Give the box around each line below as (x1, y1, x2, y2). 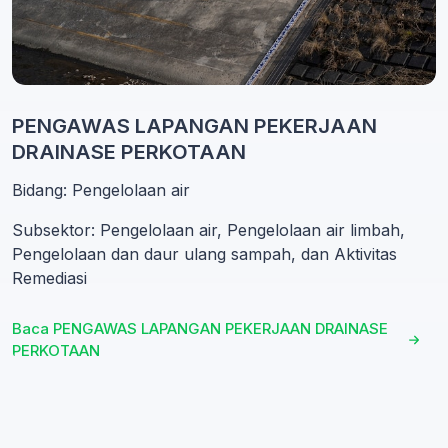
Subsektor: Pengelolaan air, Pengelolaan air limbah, (12, 220, 405, 241)
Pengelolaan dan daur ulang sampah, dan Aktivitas (12, 244, 397, 265)
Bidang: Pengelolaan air (12, 180, 190, 201)
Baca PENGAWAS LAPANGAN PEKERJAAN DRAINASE (12, 319, 388, 339)
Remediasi (12, 268, 87, 289)
